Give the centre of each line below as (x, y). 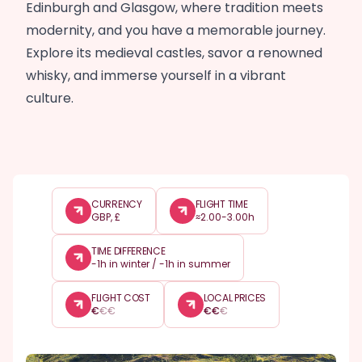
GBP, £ (106, 217)
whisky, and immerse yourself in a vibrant (156, 76)
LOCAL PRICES (235, 298)
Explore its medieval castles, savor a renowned (174, 53)
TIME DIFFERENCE (128, 251)
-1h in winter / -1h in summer (161, 264)
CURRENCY (117, 204)
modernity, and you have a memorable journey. (176, 30)
